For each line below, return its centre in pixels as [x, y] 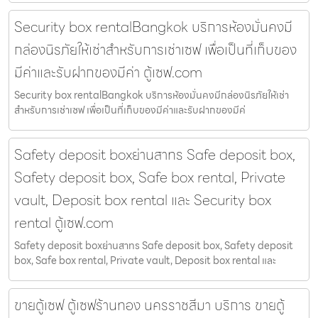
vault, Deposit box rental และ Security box [143, 201]
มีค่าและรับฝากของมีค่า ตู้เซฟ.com [108, 73]
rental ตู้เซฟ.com [64, 223]
